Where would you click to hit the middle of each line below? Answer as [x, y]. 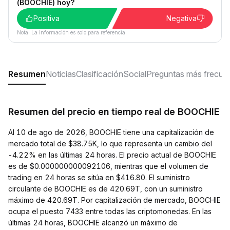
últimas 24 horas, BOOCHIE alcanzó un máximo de [93, 223]
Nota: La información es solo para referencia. [72, 32]
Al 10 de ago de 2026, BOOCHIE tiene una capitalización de [111, 132]
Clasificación [100, 74]
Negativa [181, 18]
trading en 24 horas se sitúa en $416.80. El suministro [99, 177]
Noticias [61, 74]
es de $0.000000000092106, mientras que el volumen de [108, 166]
